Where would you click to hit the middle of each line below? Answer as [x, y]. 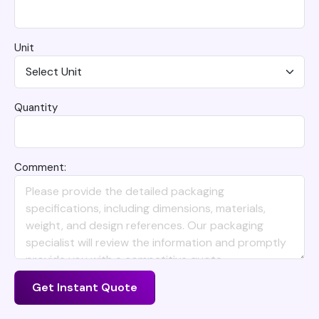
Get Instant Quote [85, 288]
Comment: [40, 168]
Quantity [36, 108]
